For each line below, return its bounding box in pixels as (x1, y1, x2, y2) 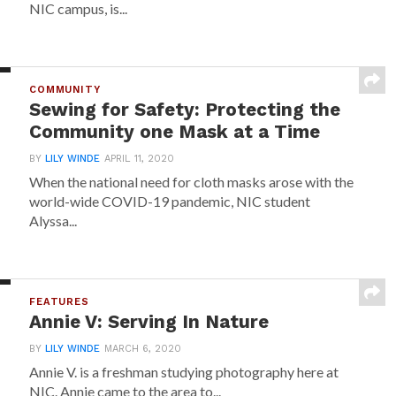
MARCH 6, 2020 (104, 343, 182, 354)
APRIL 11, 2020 (104, 153, 175, 164)
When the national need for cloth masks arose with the (29, 173, 354, 190)
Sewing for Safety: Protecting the (29, 99, 341, 120)
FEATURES (29, 296, 89, 308)
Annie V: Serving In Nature (29, 311, 270, 332)
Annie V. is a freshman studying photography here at (29, 363, 339, 380)
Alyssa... (29, 212, 78, 229)
